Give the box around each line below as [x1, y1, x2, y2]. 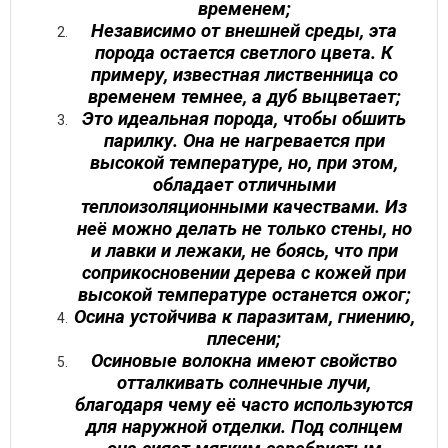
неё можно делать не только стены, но [76, 218, 412, 240]
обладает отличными [152, 174, 336, 196]
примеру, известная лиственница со [90, 64, 398, 86]
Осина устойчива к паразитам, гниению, [73, 306, 415, 328]
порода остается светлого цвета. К [95, 42, 393, 64]
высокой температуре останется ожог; [77, 284, 411, 306]
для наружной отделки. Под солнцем [85, 416, 403, 438]
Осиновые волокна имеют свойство [91, 350, 397, 372]
